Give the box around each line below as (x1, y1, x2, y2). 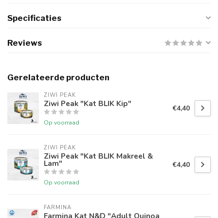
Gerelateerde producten (7, 73, 109, 83)
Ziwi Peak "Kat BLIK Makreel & (44, 151, 153, 162)
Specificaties (7, 13, 61, 23)
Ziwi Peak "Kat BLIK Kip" (44, 98, 131, 109)
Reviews (7, 38, 42, 48)
